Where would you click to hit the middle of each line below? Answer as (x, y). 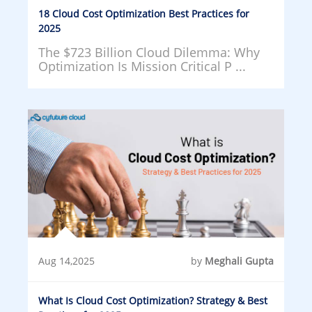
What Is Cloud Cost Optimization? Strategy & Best (153, 300)
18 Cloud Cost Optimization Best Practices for (144, 13)
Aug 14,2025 (67, 260)
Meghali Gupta (239, 260)
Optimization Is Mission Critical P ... (142, 66)
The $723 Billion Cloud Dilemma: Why (149, 52)
